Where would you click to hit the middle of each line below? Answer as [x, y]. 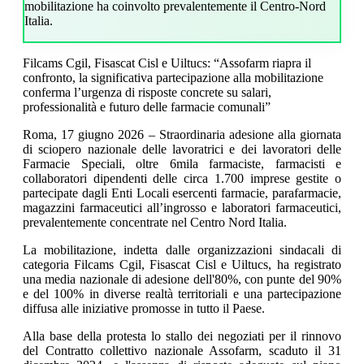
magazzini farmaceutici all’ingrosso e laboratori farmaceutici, [182, 208]
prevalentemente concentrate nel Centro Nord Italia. [155, 223]
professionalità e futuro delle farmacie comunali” [147, 107]
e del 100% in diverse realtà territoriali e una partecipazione [182, 294]
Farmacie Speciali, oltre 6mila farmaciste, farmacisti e [182, 164]
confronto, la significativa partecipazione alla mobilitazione [173, 78]
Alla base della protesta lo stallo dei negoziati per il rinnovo [182, 336]
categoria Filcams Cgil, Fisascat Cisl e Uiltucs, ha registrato [182, 265]
